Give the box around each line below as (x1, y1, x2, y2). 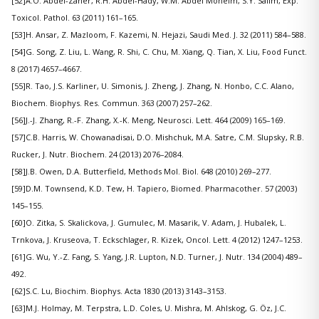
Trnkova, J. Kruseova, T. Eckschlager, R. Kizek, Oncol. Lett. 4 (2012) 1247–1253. (11, 234, 303, 246)
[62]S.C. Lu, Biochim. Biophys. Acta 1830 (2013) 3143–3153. (11, 286, 226, 297)
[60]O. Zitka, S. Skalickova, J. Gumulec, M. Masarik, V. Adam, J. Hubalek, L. (11, 217, 286, 229)
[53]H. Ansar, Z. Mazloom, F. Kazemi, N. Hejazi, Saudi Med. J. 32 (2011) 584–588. (11, 29, 306, 41)
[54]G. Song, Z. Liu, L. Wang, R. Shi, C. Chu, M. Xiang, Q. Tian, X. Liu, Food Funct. (11, 46, 307, 58)
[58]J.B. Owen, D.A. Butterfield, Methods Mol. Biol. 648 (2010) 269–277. (11, 166, 271, 177)
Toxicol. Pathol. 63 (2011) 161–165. (11, 12, 138, 23)
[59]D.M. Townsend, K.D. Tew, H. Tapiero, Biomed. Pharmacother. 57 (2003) (11, 183, 297, 194)
